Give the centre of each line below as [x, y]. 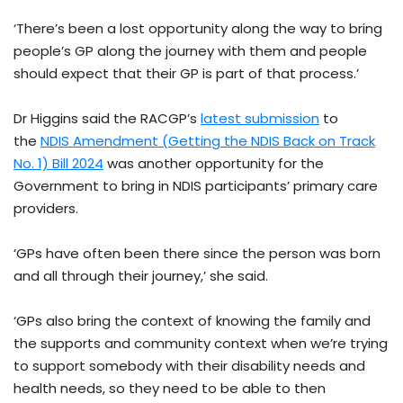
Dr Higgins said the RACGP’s [107, 118]
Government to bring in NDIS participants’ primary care [196, 185]
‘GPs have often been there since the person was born [197, 253]
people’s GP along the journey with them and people [190, 50]
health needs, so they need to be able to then [170, 388]
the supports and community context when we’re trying [201, 343]
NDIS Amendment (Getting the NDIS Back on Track [208, 140]
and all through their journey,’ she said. [141, 275]
